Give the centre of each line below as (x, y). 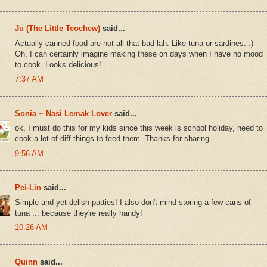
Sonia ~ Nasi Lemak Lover (63, 113)
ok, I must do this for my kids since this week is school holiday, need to (139, 128)
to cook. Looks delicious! (58, 64)
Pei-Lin (28, 188)
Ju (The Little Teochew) (58, 29)
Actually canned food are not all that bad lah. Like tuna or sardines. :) (134, 43)
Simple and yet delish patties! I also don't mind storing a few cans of (133, 202)
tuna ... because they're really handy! (79, 213)
